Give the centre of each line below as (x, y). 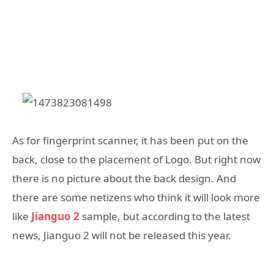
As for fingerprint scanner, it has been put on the (130, 141)
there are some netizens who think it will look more (136, 198)
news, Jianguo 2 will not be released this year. (122, 235)
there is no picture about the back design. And (124, 179)
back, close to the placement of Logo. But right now (136, 160)
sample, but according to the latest (165, 217)
